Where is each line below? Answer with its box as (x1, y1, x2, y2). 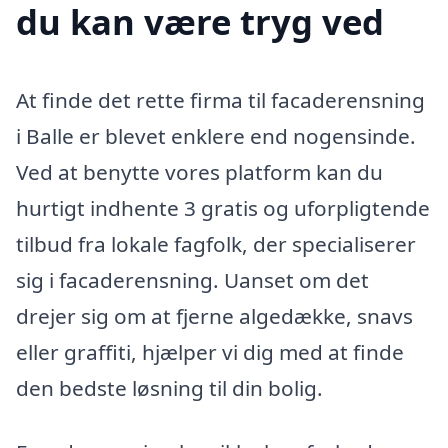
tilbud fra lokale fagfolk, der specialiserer (16, 230, 416, 259)
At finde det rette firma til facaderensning (16, 86, 425, 115)
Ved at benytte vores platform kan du (16, 158, 383, 187)
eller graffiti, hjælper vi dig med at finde (16, 338, 404, 367)
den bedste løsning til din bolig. (16, 374, 323, 403)
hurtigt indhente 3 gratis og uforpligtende (16, 194, 430, 223)
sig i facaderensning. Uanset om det (16, 266, 369, 295)
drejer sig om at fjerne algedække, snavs (16, 302, 413, 331)
